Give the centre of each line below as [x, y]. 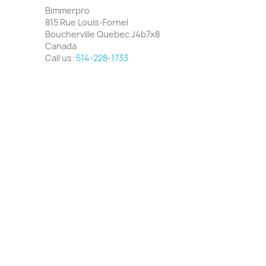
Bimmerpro [67, 11]
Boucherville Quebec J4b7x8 [102, 34]
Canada [61, 46]
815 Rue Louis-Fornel [87, 23]
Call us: [61, 58]
